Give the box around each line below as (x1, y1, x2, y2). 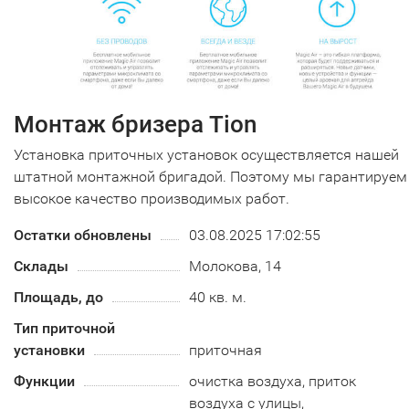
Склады (14, 257, 68, 275)
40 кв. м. (189, 288, 247, 306)
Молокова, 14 (189, 257, 282, 275)
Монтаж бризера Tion (14, 110, 257, 138)
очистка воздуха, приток (189, 372, 357, 390)
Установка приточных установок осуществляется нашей (14, 145, 399, 163)
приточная (189, 341, 263, 359)
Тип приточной (14, 319, 115, 337)
